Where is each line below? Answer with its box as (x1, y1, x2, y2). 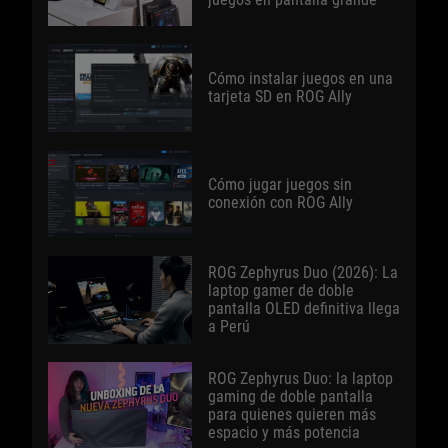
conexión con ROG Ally (208, 193, 353, 213)
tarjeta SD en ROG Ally (208, 87, 352, 107)
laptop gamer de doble (208, 281, 354, 301)
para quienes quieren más (208, 405, 376, 425)
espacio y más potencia (208, 423, 360, 443)
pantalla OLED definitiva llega (208, 299, 400, 319)
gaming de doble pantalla (208, 387, 373, 407)
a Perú (208, 317, 250, 337)
